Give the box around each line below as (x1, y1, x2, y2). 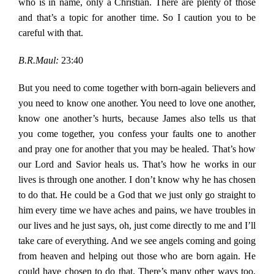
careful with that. (18, 28, 83, 39)
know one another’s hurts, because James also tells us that (18, 113, 256, 124)
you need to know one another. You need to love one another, (18, 98, 256, 109)
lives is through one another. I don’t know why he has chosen (18, 174, 256, 185)
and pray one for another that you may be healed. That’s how (18, 144, 256, 155)
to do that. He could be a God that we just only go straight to (18, 190, 256, 201)
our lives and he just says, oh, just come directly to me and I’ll (18, 220, 256, 231)
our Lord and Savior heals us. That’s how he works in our (18, 159, 256, 170)
